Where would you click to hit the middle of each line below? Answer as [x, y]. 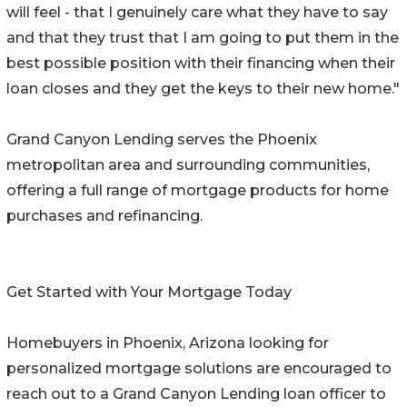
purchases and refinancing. [104, 216]
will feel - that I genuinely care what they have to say [197, 13]
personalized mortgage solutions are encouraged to [199, 369]
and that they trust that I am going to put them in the [203, 38]
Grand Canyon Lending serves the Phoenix [162, 140]
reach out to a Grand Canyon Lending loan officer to [196, 394]
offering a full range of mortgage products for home [198, 191]
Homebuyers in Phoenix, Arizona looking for [168, 343]
